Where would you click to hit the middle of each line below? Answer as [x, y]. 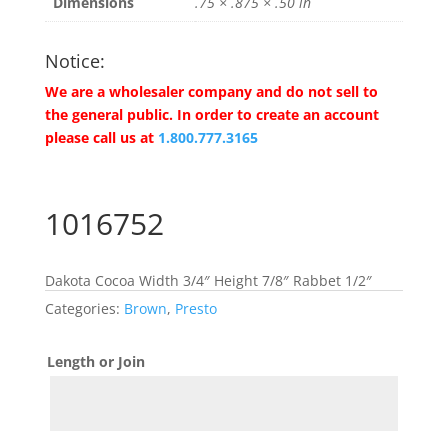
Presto [195, 309]
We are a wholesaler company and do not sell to [211, 92]
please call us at [99, 138]
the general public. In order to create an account [211, 115]
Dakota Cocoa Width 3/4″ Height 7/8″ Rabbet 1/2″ [208, 281]
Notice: [74, 61]
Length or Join [95, 362]
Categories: [84, 309]
